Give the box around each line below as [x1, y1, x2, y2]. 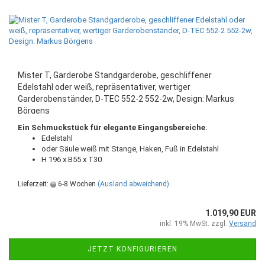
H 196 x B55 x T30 [41, 155, 102, 164]
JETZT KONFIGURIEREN [88, 245, 177, 253]
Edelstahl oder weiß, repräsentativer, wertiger [18, 82, 190, 92]
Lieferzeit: [18, 180, 50, 188]
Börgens [18, 106, 50, 115]
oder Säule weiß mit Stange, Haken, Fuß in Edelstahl [41, 144, 219, 153]
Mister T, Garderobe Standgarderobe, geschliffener [18, 70, 212, 80]
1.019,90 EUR [205, 208, 256, 218]
